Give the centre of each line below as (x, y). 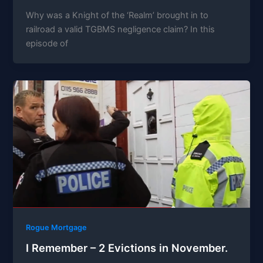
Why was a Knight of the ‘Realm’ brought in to (117, 15)
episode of (47, 43)
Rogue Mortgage (57, 228)
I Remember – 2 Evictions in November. (127, 248)
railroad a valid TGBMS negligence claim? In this (121, 29)
